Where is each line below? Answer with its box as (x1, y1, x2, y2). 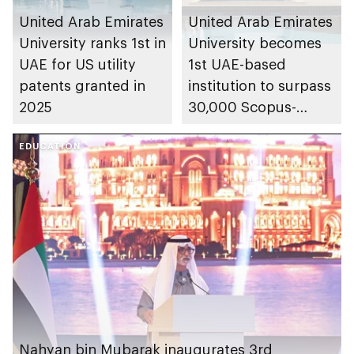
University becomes (188, 34, 322, 52)
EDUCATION (19, 141, 81, 152)
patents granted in (19, 77, 145, 95)
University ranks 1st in (19, 34, 166, 52)
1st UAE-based (188, 55, 286, 73)
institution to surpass (188, 77, 331, 95)
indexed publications (188, 119, 330, 137)
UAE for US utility (19, 55, 136, 73)
